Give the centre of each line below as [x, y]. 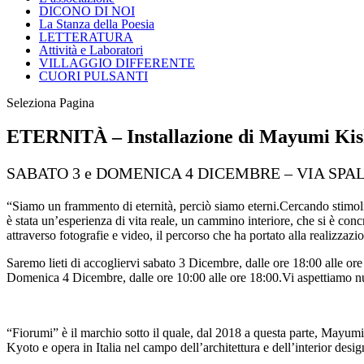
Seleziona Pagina [50, 102]
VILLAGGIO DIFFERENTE [117, 63]
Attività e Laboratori [91, 50]
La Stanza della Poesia [97, 24]
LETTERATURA [86, 37]
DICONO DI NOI [87, 11]
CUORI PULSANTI [93, 76]
